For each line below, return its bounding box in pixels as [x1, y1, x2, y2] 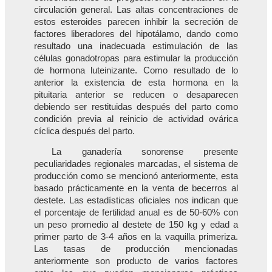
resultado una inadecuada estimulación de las [34, 41, 238, 51]
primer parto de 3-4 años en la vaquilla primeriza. [34, 232, 238, 242]
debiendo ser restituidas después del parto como [34, 101, 238, 112]
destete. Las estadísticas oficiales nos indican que [34, 195, 238, 206]
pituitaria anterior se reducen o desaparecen [34, 89, 238, 100]
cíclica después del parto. [34, 126, 135, 136]
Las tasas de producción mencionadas [34, 244, 238, 254]
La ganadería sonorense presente [52, 147, 238, 157]
